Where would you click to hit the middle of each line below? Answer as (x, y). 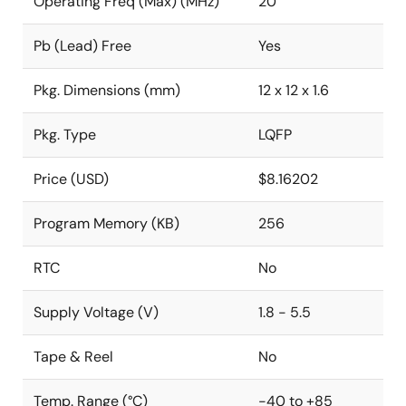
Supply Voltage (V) (96, 312)
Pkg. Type (65, 135)
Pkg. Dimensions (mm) (107, 90)
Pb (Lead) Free (82, 46)
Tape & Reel (73, 357)
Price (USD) (71, 179)
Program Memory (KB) (106, 223)
